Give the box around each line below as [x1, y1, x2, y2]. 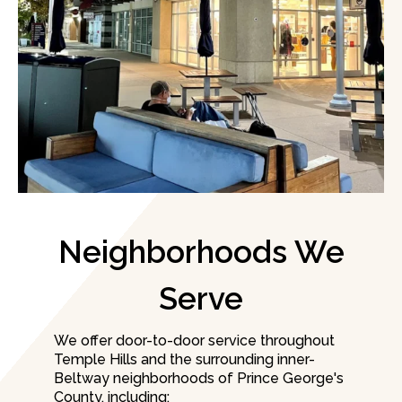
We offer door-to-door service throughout [54, 332, 335, 350]
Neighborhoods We [57, 233, 345, 271]
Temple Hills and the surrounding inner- [54, 351, 315, 369]
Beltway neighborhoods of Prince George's [54, 370, 344, 388]
